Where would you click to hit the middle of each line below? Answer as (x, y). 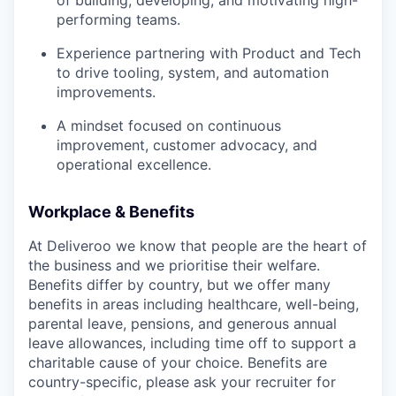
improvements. (106, 91)
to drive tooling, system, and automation (193, 72)
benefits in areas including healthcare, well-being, (194, 304)
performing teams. (118, 19)
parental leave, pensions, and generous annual (183, 323)
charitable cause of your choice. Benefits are (178, 362)
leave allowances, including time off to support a (192, 343)
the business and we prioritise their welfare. (174, 265)
